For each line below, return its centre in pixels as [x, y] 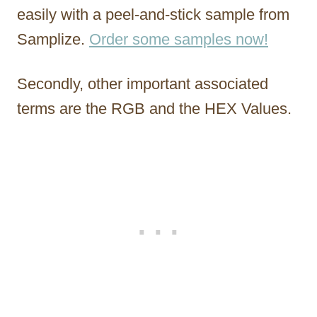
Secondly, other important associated [143, 84]
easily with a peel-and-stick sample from [153, 15]
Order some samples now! [179, 40]
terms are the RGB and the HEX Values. [156, 109]
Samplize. [53, 40]
